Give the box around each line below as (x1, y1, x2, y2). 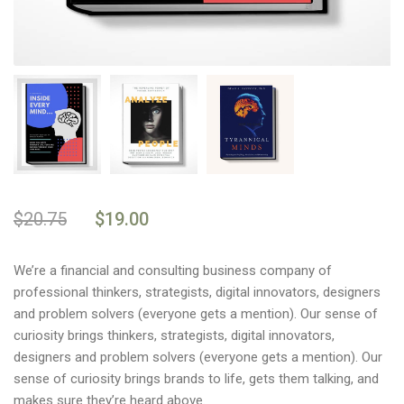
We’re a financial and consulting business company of (14, 262, 332, 280)
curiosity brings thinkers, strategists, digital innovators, (14, 327, 335, 344)
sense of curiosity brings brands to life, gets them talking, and (14, 371, 379, 388)
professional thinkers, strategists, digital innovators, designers (14, 284, 381, 301)
